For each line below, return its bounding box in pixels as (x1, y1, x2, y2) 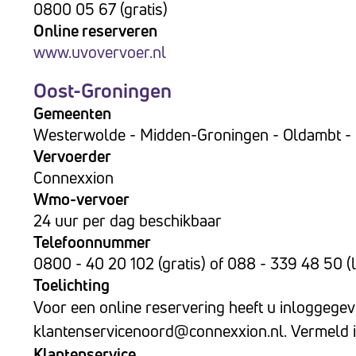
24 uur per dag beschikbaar (33, 210, 222, 231)
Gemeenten (33, 103, 111, 124)
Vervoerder (33, 145, 111, 167)
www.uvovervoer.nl (33, 41, 166, 63)
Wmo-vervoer (33, 188, 130, 210)
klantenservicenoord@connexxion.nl (33, 320, 284, 342)
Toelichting (33, 274, 110, 296)
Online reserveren (33, 20, 157, 41)
